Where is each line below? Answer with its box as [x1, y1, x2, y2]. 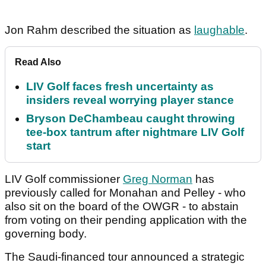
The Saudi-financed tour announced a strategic [5, 251, 245, 264]
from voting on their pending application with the [5, 214, 247, 227]
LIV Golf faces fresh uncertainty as [26, 80, 214, 93]
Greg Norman [123, 173, 192, 186]
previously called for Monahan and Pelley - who [5, 186, 246, 199]
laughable [194, 24, 245, 37]
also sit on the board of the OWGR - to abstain [5, 200, 239, 213]
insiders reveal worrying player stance [26, 94, 234, 107]
